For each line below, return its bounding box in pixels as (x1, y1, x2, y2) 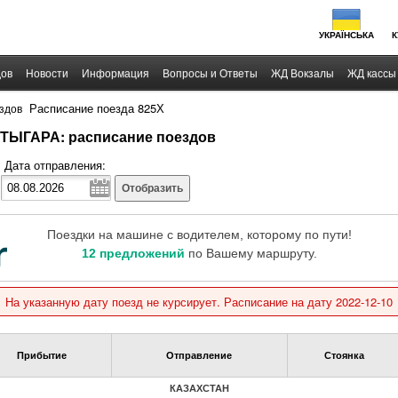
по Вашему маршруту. (184, 246, 317, 260)
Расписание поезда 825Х (29, 99, 164, 116)
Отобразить (122, 182, 183, 195)
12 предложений (81, 246, 185, 260)
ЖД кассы (347, 68, 396, 80)
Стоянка (324, 348, 364, 362)
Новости (26, 68, 68, 80)
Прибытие (16, 348, 67, 362)
